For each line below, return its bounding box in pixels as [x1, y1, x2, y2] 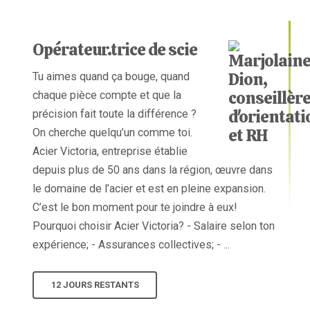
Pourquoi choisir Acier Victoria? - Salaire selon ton [33, 219, 275, 233]
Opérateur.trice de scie [33, 39, 198, 61]
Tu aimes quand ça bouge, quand [33, 70, 190, 84]
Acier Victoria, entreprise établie [33, 145, 188, 158]
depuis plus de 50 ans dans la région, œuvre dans [33, 163, 273, 177]
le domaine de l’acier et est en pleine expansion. [33, 182, 266, 196]
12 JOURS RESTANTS [51, 280, 139, 291]
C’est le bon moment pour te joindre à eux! [33, 201, 238, 215]
